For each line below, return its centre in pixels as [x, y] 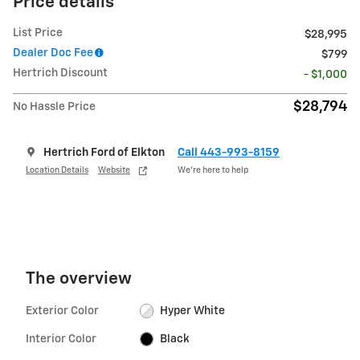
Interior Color [61, 339]
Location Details [57, 171]
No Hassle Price [54, 106]
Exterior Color [62, 311]
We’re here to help [213, 171]
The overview [79, 279]
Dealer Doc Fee [53, 53]
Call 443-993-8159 [229, 152]
